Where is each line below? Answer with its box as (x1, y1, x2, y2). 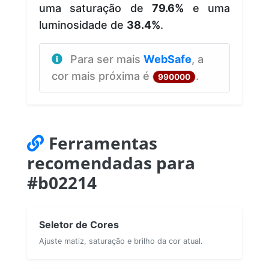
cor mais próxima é (52, 69, 153, 82)
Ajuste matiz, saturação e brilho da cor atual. (39, 236, 203, 246)
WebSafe (144, 52, 192, 65)
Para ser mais (70, 52, 144, 65)
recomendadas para (27, 151, 195, 174)
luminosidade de (39, 18, 127, 31)
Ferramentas (49, 131, 157, 154)
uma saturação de (39, 1, 153, 14)
